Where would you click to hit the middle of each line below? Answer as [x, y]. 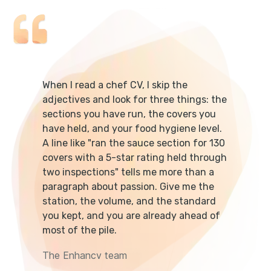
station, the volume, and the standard [129, 201]
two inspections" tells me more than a [128, 172]
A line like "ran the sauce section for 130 [134, 143]
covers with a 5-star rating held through [135, 158]
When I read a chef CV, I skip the [115, 85]
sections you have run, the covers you [129, 114]
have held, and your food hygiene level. [132, 129]
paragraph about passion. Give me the [128, 187]
